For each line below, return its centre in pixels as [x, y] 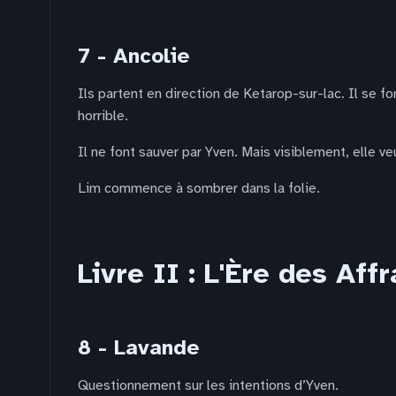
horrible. [103, 116]
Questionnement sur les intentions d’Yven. [208, 385]
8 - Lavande [139, 347]
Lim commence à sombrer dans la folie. [199, 188]
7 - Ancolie [134, 56]
